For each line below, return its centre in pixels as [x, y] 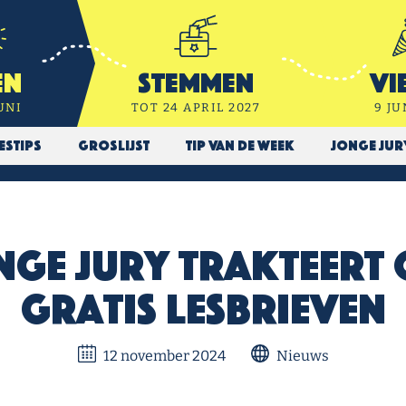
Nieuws [301, 356]
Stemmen [196, 83]
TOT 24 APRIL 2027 [196, 107]
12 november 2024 [163, 356]
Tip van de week [240, 145]
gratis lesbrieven [203, 309]
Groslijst [113, 145]
